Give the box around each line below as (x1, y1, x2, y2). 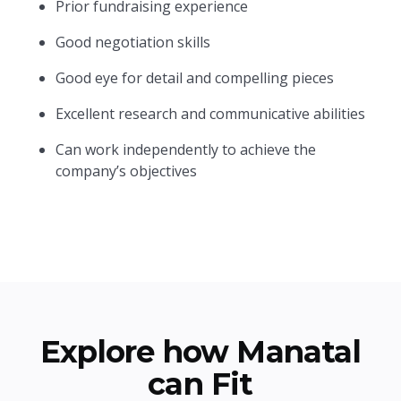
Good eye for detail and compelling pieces (55, 68, 335, 88)
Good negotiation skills (55, 32, 211, 52)
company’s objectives (55, 161, 198, 181)
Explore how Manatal (40, 333, 361, 371)
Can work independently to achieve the (55, 140, 317, 159)
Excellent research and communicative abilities (55, 104, 366, 124)
